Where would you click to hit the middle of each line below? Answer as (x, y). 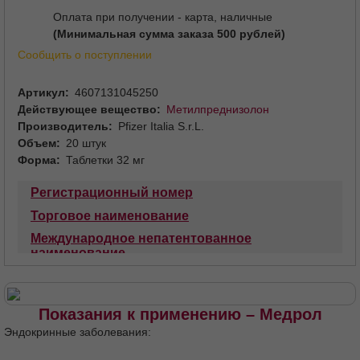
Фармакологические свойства (128, 322)
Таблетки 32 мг (105, 160)
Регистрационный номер (112, 192)
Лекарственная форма (103, 276)
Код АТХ (283, 299)
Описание (276, 276)
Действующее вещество (87, 109)
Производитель (63, 126)
